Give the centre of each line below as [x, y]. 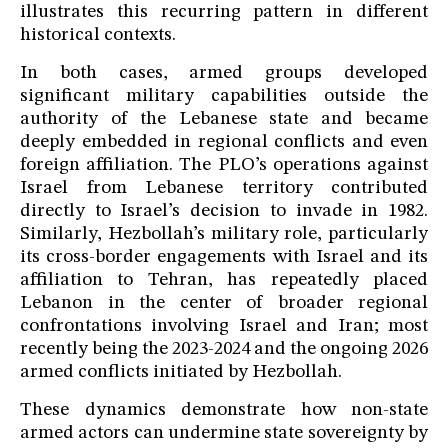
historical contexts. [98, 36]
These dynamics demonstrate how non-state [224, 411]
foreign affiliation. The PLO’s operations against [224, 166]
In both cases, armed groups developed [224, 74]
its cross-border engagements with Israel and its [224, 258]
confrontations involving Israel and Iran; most [224, 327]
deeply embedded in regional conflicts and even [224, 143]
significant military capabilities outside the [224, 97]
